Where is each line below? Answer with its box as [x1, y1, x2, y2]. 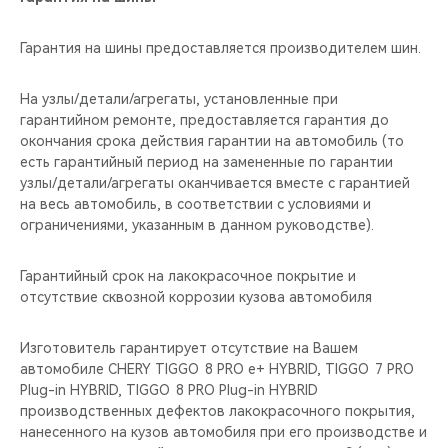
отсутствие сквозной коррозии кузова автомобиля [20, 289, 372, 305]
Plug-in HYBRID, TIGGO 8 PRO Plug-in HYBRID [20, 382, 318, 398]
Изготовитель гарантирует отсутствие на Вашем [20, 340, 358, 356]
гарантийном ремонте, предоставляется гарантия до [20, 112, 389, 128]
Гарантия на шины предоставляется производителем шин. [20, 40, 421, 56]
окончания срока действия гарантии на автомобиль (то [20, 133, 404, 149]
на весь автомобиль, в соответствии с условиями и [20, 196, 371, 212]
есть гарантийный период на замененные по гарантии [20, 154, 393, 170]
